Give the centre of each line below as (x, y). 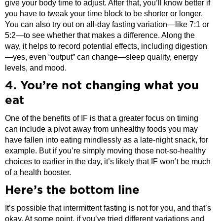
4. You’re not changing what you (102, 86)
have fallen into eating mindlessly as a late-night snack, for (107, 140)
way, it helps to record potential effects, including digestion (106, 46)
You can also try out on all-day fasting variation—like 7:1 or (107, 24)
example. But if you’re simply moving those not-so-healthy (105, 150)
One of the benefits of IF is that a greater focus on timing (102, 118)
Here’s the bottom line (72, 190)
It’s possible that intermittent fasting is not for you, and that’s (108, 208)
